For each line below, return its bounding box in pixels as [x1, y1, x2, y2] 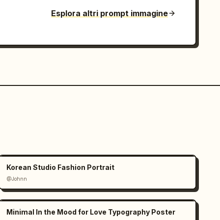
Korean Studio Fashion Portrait [6, 163, 115, 171]
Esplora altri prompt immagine [51, 8, 168, 18]
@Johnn [6, 176, 27, 182]
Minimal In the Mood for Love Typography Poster [6, 208, 176, 216]
